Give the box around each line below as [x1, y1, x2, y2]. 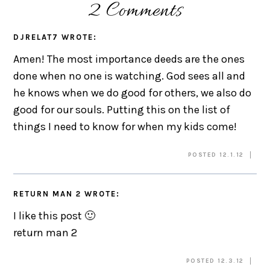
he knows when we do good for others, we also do [13, 86, 252, 99]
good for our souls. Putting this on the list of [13, 102, 231, 116]
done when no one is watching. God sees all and [13, 69, 246, 83]
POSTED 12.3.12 [186, 257, 244, 265]
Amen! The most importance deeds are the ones [13, 52, 245, 66]
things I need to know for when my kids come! [13, 119, 237, 133]
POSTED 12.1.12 [187, 151, 244, 159]
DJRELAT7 [13, 32, 59, 42]
